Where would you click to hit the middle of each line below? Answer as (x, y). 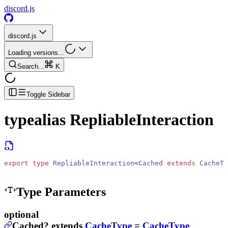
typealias (35, 120)
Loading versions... (36, 53)
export (16, 163)
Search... (31, 66)
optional (21, 214)
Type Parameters (61, 192)
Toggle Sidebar (48, 94)
